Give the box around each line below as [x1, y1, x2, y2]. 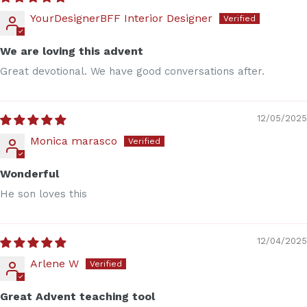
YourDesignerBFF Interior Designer [30, 12, 212, 25]
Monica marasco [30, 134, 117, 148]
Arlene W [30, 257, 79, 271]
